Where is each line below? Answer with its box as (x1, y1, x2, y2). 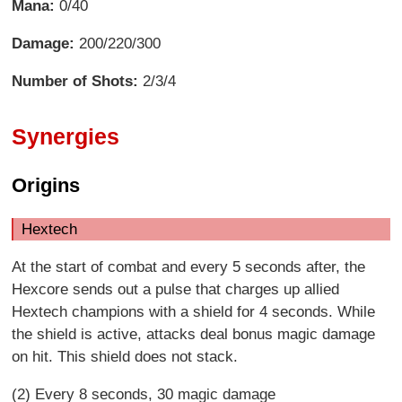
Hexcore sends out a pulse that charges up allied (12, 280, 340, 298)
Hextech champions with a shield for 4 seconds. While (12, 302, 376, 320)
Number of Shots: (12, 73, 139, 91)
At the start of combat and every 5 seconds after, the (12, 258, 366, 275)
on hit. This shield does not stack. (12, 347, 239, 365)
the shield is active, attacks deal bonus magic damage (12, 325, 376, 343)
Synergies (12, 123, 120, 149)
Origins (12, 173, 81, 197)
